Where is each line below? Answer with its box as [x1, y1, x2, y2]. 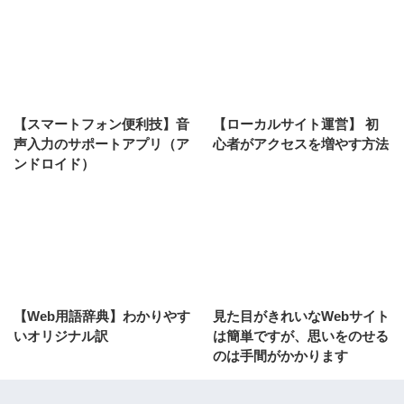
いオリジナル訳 [14, 328, 108, 344]
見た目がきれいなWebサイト [213, 308, 390, 325]
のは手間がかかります [213, 348, 348, 364]
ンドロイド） [14, 155, 95, 171]
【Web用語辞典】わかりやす [14, 308, 190, 325]
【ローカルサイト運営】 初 [213, 115, 379, 132]
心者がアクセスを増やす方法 [213, 135, 389, 151]
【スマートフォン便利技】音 [14, 115, 189, 132]
